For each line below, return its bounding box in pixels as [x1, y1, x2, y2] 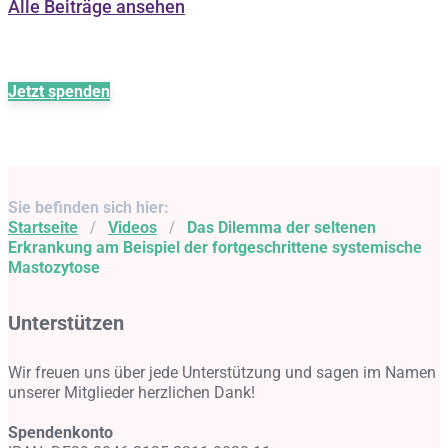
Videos [108, 217, 157, 237]
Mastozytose [8, 257, 100, 277]
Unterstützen [8, 310, 124, 335]
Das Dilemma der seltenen [187, 217, 376, 237]
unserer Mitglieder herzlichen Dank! [8, 382, 255, 402]
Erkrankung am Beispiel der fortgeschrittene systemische [8, 237, 422, 257]
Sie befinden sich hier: [8, 197, 169, 217]
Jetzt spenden [8, 81, 110, 101]
